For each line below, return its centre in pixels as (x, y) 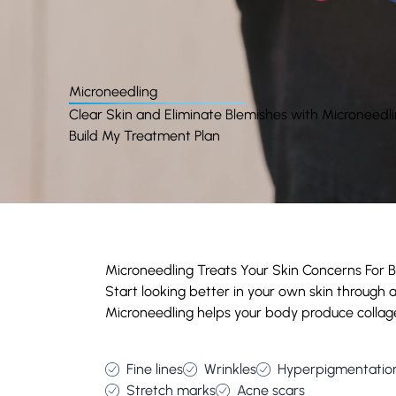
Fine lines (155, 369)
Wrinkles (230, 369)
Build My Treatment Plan (145, 136)
